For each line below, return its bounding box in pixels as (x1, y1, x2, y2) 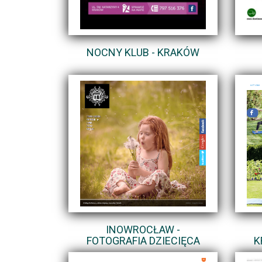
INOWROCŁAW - (106, 223, 180, 236)
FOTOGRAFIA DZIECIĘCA (86, 234, 200, 247)
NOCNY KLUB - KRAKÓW (87, 46, 199, 58)
